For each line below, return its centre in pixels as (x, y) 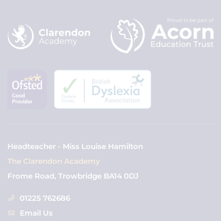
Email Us (36, 213)
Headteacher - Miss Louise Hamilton (75, 147)
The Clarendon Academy (54, 161)
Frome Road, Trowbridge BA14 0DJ (73, 176)
